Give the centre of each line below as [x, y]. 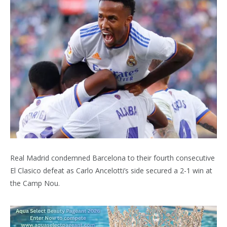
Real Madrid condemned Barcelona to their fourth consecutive [112, 158]
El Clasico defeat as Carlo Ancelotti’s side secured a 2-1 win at [111, 170]
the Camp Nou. [35, 183]
